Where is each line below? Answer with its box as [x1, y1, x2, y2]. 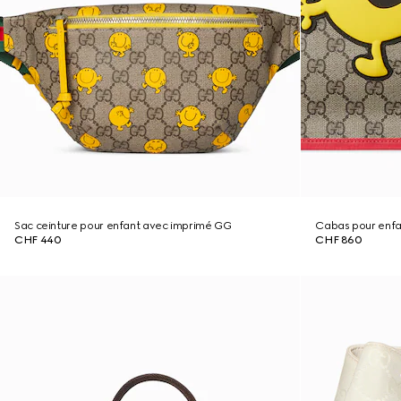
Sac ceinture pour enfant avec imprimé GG [14, 219, 232, 232]
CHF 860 [315, 234, 363, 246]
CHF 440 [14, 234, 62, 246]
